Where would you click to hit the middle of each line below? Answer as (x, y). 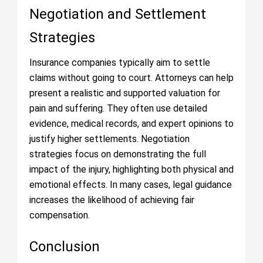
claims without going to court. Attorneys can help (131, 78)
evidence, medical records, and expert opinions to (131, 124)
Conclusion (65, 247)
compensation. (60, 215)
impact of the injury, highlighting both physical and (131, 169)
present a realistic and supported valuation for (125, 93)
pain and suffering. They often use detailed (118, 108)
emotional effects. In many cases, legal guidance (131, 185)
